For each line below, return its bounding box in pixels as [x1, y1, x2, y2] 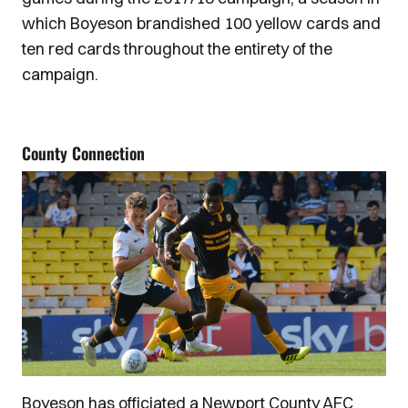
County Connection [22, 141, 145, 165]
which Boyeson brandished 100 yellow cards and [22, 13, 381, 34]
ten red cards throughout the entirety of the [22, 38, 332, 59]
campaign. [22, 64, 98, 85]
